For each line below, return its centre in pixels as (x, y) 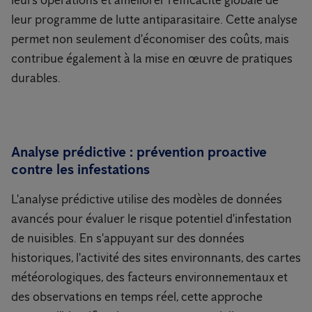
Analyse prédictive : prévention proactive (139, 152)
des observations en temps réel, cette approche (137, 297)
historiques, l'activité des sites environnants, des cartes (156, 258)
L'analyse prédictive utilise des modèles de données (147, 200)
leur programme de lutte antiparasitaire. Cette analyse (154, 20)
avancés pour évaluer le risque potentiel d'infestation (151, 219)
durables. (36, 78)
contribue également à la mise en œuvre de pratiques (152, 59)
